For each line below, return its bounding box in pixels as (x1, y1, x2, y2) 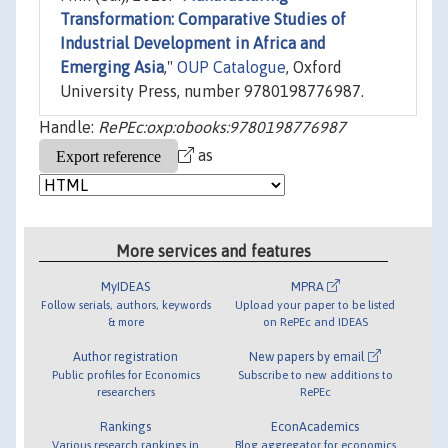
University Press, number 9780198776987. (60, 82, 364, 101)
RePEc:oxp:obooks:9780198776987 (98, 118, 346, 137)
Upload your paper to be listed (235, 297, 396, 311)
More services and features (116, 241, 312, 260)
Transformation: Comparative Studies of (60, 10, 346, 29)
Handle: (39, 118, 98, 137)
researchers (96, 384, 155, 398)
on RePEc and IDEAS (262, 314, 368, 328)
